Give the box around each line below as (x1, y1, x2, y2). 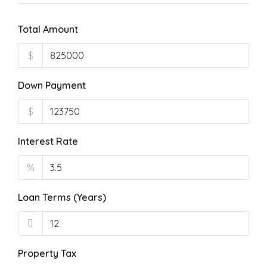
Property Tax (18, 247, 76, 259)
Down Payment (18, 79, 86, 91)
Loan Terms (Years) (18, 191, 106, 203)
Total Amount (18, 23, 78, 35)
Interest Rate (18, 135, 78, 147)
